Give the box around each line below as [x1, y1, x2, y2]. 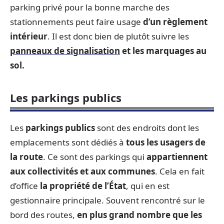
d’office [10, 179, 40, 191]
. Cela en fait [155, 165, 204, 177]
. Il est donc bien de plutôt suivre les [47, 30, 189, 42]
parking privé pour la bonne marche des [10, 1, 169, 13]
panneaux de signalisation [10, 44, 120, 56]
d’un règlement [143, 15, 207, 27]
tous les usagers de [126, 136, 205, 148]
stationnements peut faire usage [10, 15, 143, 27]
